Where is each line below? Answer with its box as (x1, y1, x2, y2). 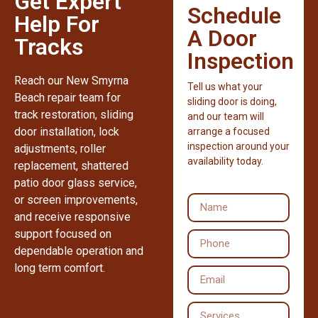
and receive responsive (14, 209, 131, 224)
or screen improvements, (14, 192, 138, 207)
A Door (187, 24, 257, 52)
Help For (14, 10, 99, 38)
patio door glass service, (14, 175, 137, 190)
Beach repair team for (14, 90, 121, 104)
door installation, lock (14, 124, 119, 138)
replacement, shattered (14, 158, 128, 172)
